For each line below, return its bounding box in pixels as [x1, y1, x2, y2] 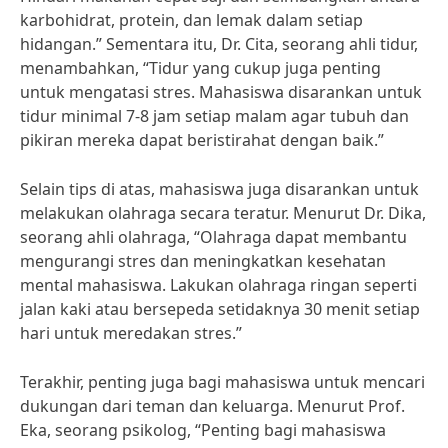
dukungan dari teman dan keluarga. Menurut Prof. [20, 395, 405, 417]
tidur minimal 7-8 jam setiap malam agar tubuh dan [20, 105, 409, 127]
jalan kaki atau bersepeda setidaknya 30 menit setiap [20, 298, 420, 320]
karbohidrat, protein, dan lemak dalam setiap [20, 9, 363, 31]
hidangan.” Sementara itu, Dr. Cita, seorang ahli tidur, [20, 33, 418, 55]
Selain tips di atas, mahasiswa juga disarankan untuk [20, 178, 419, 200]
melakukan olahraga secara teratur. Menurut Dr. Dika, [20, 202, 426, 224]
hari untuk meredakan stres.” [20, 322, 242, 344]
